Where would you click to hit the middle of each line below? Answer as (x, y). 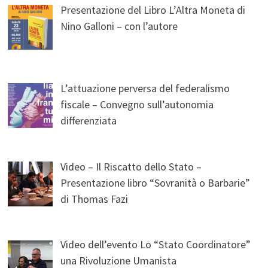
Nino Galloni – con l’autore (119, 26)
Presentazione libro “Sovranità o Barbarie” (156, 182)
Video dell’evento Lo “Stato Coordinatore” (156, 245)
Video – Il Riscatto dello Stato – (131, 166)
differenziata (89, 120)
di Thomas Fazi (95, 199)
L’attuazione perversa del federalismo (145, 88)
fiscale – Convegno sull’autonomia (137, 104)
